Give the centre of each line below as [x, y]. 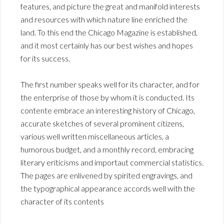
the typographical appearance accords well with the [108, 188]
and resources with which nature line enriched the [104, 19]
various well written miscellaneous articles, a [95, 136]
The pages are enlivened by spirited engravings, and [106, 175]
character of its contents [62, 201]
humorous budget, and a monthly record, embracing [107, 149]
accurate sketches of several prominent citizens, [102, 123]
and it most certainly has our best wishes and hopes [107, 45]
